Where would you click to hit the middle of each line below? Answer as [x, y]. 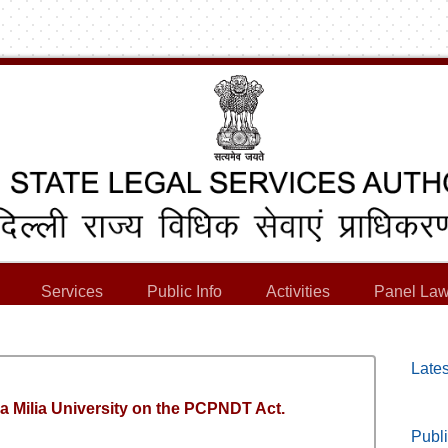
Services [72, 291]
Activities [298, 291]
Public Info [184, 291]
